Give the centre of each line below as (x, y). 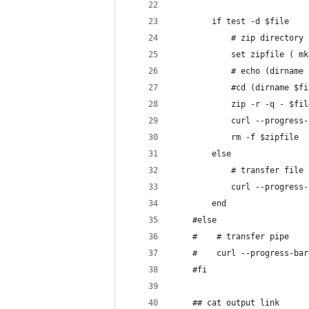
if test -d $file (231, 21)
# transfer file (238, 170)
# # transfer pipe (231, 237)
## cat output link (226, 303)
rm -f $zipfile (236, 137)
